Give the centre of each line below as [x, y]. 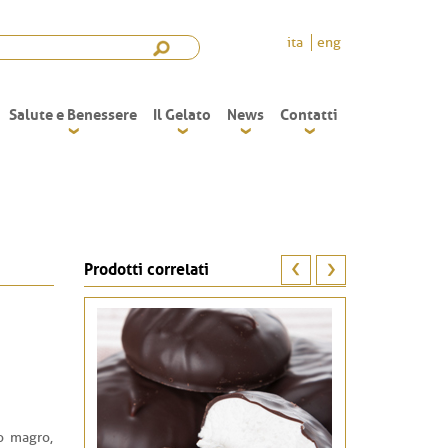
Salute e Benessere [73, 113]
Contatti [309, 113]
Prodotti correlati [146, 267]
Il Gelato [182, 113]
